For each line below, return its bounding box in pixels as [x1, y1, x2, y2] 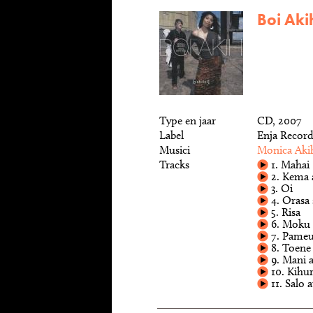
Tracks [159, 158, 189, 171]
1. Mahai [268, 158, 310, 171]
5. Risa [268, 205, 300, 219]
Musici [159, 143, 190, 156]
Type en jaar [159, 114, 216, 127]
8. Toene [268, 241, 311, 254]
